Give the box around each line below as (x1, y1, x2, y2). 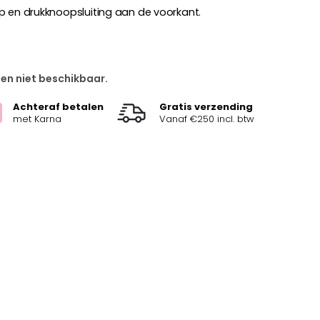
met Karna (12, 111, 61, 126)
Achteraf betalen (12, 99, 104, 114)
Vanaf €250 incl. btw (159, 111, 254, 126)
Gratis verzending (159, 99, 253, 114)
